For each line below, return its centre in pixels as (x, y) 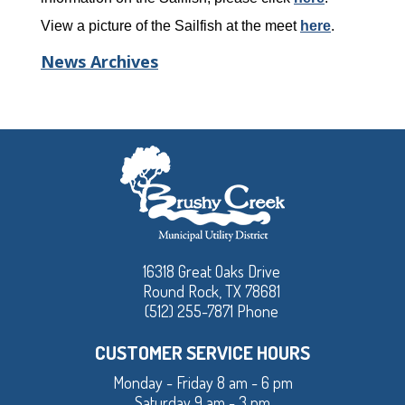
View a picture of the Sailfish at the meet (170, 26)
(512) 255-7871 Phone (212, 311)
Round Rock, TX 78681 (212, 292)
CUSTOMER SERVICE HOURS (202, 353)
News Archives (99, 62)
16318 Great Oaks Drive (212, 272)
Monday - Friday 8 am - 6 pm (202, 383)
